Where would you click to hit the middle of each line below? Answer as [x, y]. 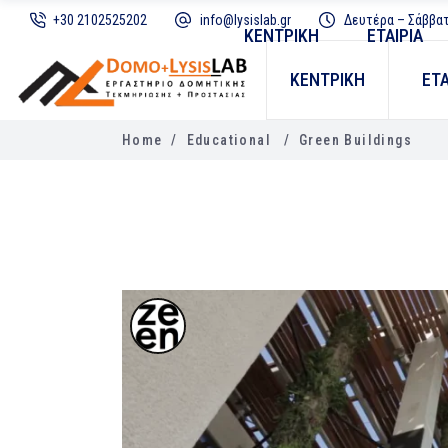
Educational [229, 140]
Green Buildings [356, 140]
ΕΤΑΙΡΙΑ [395, 35]
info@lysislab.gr [245, 20]
